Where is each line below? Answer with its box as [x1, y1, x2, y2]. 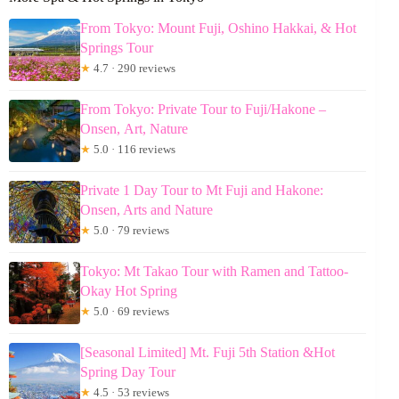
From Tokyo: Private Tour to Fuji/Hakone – [80, 102, 326, 118]
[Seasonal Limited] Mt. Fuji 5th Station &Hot [80, 345, 335, 361]
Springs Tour [80, 40, 153, 56]
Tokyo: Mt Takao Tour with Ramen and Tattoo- [80, 264, 348, 280]
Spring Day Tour [80, 364, 175, 380]
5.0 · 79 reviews [91, 224, 169, 238]
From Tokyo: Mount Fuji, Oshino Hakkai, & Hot [80, 20, 356, 37]
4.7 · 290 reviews [91, 61, 175, 76]
